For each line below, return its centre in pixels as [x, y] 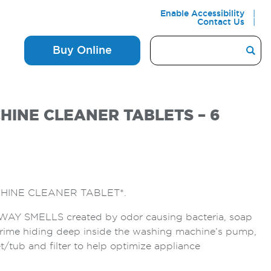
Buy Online [82, 51]
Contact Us [221, 22]
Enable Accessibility [202, 14]
